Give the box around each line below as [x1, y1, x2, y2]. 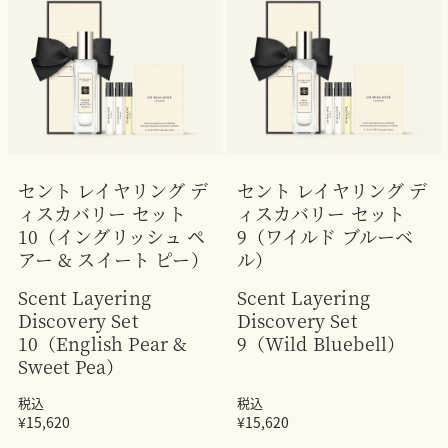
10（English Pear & [17, 329, 188, 356]
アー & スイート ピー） [17, 245, 209, 272]
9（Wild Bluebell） [236, 329, 406, 356]
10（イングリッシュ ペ [17, 222, 206, 249]
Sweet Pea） [17, 352, 125, 379]
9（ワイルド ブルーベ [236, 222, 414, 249]
